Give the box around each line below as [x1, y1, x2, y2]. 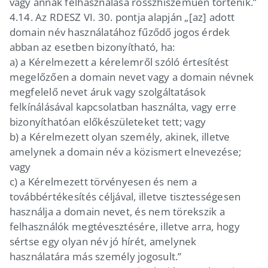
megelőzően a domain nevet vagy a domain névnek [9, 69, 254, 84]
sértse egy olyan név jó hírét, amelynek [9, 234, 197, 248]
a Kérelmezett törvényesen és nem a [20, 174, 197, 188]
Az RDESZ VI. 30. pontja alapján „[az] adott [35, 10, 235, 24]
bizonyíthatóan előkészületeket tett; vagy [9, 114, 206, 129]
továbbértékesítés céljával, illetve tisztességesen [9, 189, 241, 203]
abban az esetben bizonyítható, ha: [9, 39, 175, 54]
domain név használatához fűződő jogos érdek [9, 25, 230, 39]
